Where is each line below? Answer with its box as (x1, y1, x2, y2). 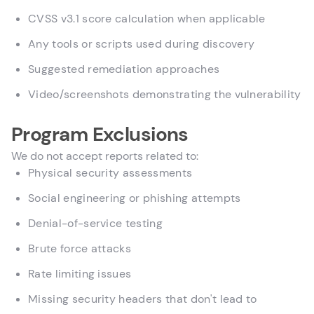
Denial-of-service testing (28, 216, 163, 231)
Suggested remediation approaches (28, 62, 220, 76)
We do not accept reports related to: (11, 149, 198, 163)
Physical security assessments (28, 165, 193, 180)
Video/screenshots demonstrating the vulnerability (28, 87, 301, 102)
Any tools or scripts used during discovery (28, 36, 255, 51)
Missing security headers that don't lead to (28, 292, 257, 306)
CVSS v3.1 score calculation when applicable (28, 11, 266, 26)
